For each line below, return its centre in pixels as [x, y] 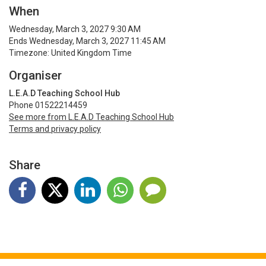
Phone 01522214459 [48, 105]
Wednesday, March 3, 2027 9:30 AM [75, 29]
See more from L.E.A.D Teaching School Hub [91, 117]
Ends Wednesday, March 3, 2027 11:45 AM [87, 41]
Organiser [35, 76]
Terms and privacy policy [55, 129]
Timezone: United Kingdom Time [70, 53]
